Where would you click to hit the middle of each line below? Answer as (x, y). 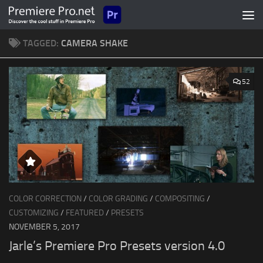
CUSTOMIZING (34, 213)
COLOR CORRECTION (45, 198)
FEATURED (85, 213)
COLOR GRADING (118, 198)
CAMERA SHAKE (95, 43)
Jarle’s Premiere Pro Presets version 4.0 (117, 246)
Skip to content (47, 17)
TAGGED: (42, 43)
